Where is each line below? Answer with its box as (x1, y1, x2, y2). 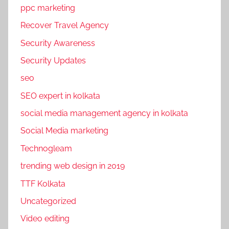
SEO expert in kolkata (20, 90, 100, 101)
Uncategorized (20, 196, 76, 206)
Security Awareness (20, 38, 95, 48)
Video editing (20, 214, 70, 224)
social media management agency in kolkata (20, 108, 188, 119)
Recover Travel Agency (20, 20, 109, 31)
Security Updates (20, 55, 86, 65)
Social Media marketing (20, 126, 108, 136)
